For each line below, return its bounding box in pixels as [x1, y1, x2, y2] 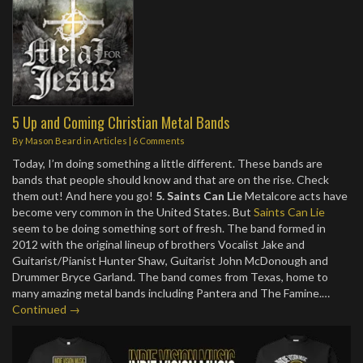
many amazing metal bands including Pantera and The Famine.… [12, 286, 330, 300]
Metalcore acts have [242, 189, 348, 203]
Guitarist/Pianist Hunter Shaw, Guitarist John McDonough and [12, 254, 328, 267]
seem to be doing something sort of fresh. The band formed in [12, 221, 326, 235]
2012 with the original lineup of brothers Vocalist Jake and [12, 237, 305, 251]
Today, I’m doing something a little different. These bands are [12, 156, 322, 170]
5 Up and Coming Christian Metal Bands [12, 111, 229, 133]
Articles [93, 135, 127, 146]
